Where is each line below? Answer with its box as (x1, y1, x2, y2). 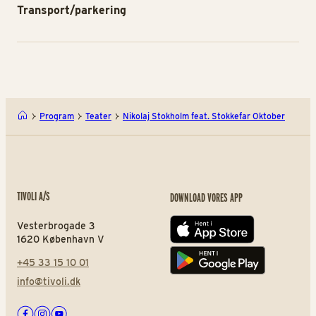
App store (169, 226, 221, 241)
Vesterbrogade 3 (17, 219, 95, 231)
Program (39, 111, 74, 122)
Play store (169, 257, 223, 272)
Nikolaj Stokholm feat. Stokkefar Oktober (123, 111, 285, 122)
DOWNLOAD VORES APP (169, 191, 243, 205)
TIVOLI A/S (17, 189, 50, 203)
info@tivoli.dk (17, 275, 80, 287)
